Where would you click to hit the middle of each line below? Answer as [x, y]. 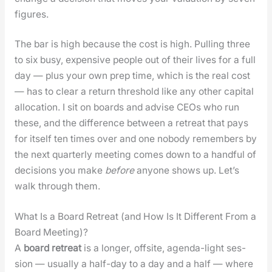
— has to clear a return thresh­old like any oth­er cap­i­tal [134, 92]
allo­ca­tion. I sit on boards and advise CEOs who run [127, 107]
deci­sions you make [59, 171]
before [119, 171]
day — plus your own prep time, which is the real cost [132, 76]
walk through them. [57, 186]
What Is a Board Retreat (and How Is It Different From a [135, 216]
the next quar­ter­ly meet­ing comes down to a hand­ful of [135, 155]
